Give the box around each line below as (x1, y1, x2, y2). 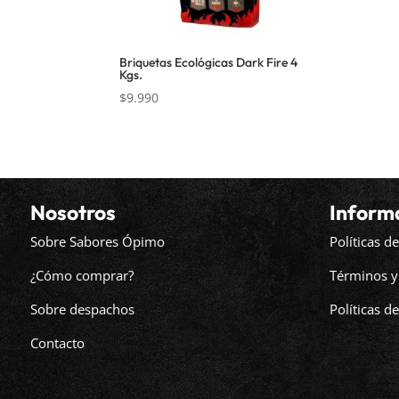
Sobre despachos (29, 299, 134, 318)
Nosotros (29, 199, 116, 225)
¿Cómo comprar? (29, 265, 134, 284)
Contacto (29, 333, 85, 352)
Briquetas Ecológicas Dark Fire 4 (119, 54, 298, 71)
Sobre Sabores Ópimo (29, 232, 165, 250)
